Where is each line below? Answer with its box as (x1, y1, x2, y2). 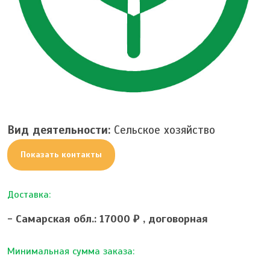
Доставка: (7, 188, 51, 201)
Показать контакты (20, 149, 102, 160)
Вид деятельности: (7, 122, 110, 137)
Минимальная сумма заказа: (7, 245, 134, 257)
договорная (148, 212, 208, 225)
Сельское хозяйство (110, 122, 215, 137)
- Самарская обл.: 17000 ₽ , (7, 212, 148, 225)
